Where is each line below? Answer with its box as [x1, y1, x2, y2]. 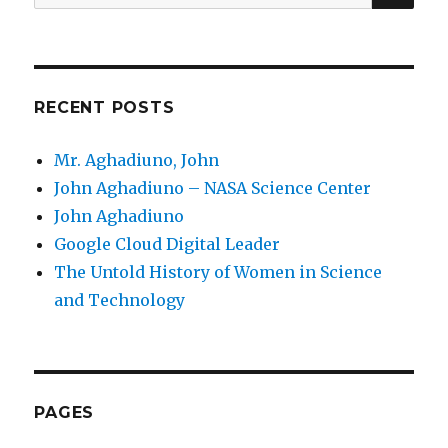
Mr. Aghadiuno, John [54, 150, 220, 171]
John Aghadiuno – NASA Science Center [54, 178, 372, 199]
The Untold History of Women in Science [54, 262, 383, 283]
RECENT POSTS [34, 98, 175, 118]
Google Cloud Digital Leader [54, 234, 281, 255]
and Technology [54, 290, 186, 311]
